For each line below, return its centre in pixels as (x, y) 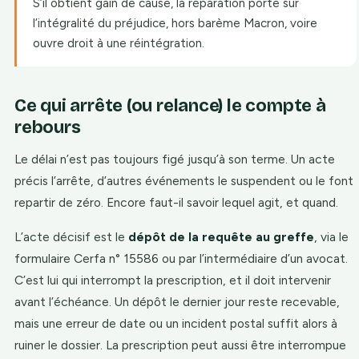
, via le (331, 237)
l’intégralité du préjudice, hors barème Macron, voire (175, 23)
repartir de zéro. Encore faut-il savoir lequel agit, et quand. (176, 202)
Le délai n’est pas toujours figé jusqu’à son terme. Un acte (175, 159)
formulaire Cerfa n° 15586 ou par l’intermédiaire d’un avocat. (181, 258)
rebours (48, 127)
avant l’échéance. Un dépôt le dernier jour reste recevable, (177, 302)
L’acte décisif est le (71, 237)
